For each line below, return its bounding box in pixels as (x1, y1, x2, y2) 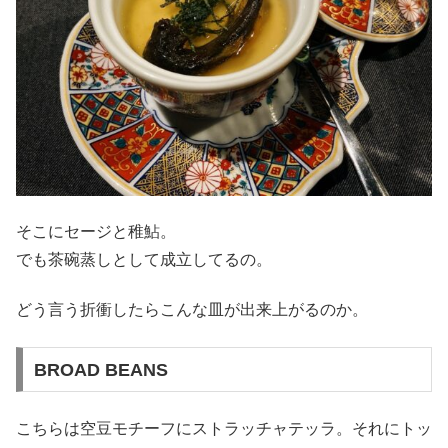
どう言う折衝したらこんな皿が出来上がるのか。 (16, 301, 368, 319)
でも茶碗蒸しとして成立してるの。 (16, 251, 272, 269)
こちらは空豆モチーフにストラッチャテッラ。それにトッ (16, 420, 432, 438)
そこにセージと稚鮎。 (16, 223, 176, 241)
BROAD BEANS (33, 359, 168, 380)
